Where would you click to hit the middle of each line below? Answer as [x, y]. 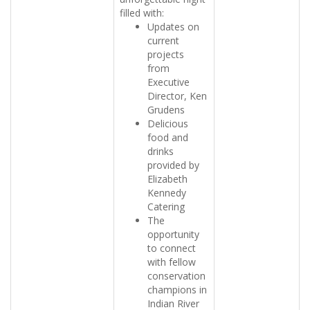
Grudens [166, 110]
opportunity [173, 234]
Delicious [168, 124]
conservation [176, 276]
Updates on [173, 27]
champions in [177, 290]
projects [166, 54]
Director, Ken [177, 96]
